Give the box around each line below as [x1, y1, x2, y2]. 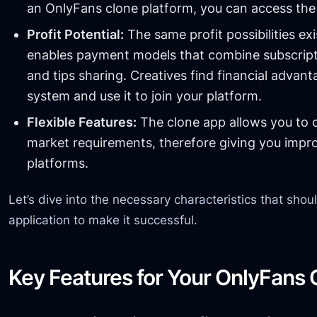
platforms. [26, 155, 88, 171]
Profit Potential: [26, 26, 124, 42]
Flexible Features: [26, 114, 137, 129]
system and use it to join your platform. [26, 88, 262, 103]
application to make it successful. [8, 212, 198, 228]
